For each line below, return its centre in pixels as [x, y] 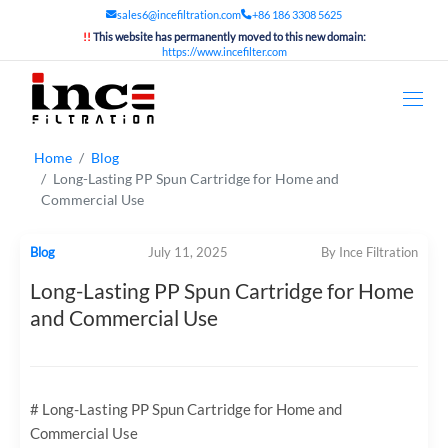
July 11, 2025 [188, 252]
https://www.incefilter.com [224, 52]
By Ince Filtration [369, 252]
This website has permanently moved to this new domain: [229, 37]
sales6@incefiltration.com [179, 14]
